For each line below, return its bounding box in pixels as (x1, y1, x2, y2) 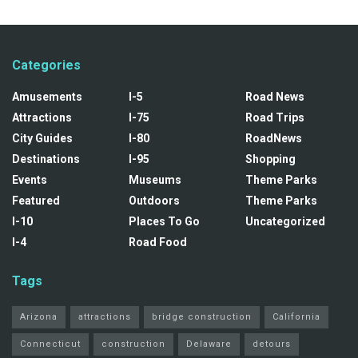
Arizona (20, 311, 58, 322)
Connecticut (20, 338, 81, 349)
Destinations (12, 152, 80, 165)
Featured (12, 193, 60, 207)
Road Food (129, 235, 187, 249)
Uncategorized (245, 214, 325, 228)
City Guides (12, 131, 73, 145)
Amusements (12, 89, 82, 103)
